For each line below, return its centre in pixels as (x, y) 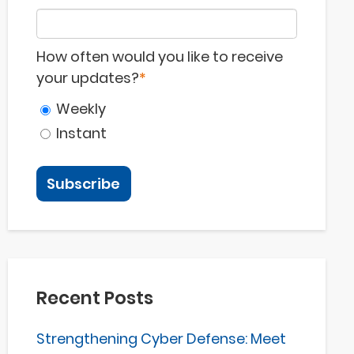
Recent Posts (94, 298)
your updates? (87, 78)
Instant (82, 133)
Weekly (81, 109)
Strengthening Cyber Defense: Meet (161, 339)
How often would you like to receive (159, 57)
